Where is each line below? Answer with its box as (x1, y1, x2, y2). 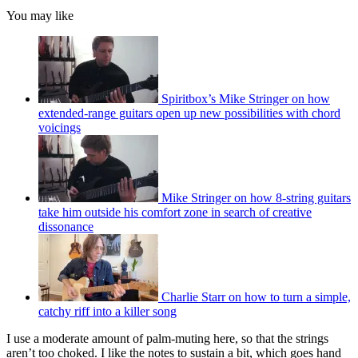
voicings (38, 120, 81, 134)
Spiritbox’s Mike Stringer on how (161, 91, 330, 105)
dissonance (38, 219, 93, 233)
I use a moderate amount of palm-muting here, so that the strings (6, 331, 328, 345)
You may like (6, 8, 74, 22)
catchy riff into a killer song (38, 304, 177, 318)
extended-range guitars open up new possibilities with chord (38, 105, 340, 120)
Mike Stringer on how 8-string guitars (161, 190, 351, 205)
